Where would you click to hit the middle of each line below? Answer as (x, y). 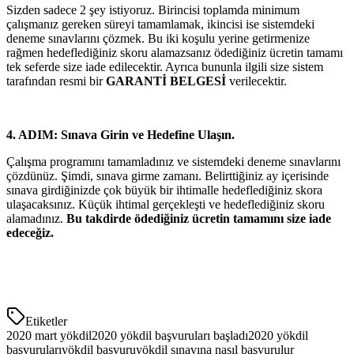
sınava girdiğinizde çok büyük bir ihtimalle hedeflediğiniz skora (164, 190)
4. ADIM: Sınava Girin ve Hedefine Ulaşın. (121, 134)
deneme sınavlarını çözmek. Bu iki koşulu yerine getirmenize (158, 38)
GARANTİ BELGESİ (166, 81)
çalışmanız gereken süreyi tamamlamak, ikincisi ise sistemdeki (160, 24)
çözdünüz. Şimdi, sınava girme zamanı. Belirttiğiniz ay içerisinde (168, 175)
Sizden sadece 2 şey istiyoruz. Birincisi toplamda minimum (153, 9)
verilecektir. (256, 81)
